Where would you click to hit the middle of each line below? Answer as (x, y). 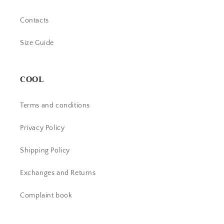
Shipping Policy (45, 151)
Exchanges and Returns (58, 173)
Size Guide (37, 43)
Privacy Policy (42, 128)
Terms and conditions (55, 106)
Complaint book (46, 196)
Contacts (34, 21)
